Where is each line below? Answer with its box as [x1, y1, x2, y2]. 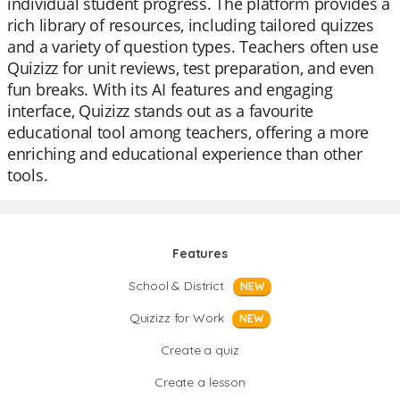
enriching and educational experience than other [7, 143, 362, 164]
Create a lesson [154, 374, 246, 390]
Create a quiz [161, 342, 239, 358]
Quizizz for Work [129, 310, 224, 326]
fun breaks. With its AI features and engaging [7, 79, 333, 100]
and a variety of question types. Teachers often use [7, 36, 379, 57]
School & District [129, 278, 224, 294]
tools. [7, 164, 48, 186]
